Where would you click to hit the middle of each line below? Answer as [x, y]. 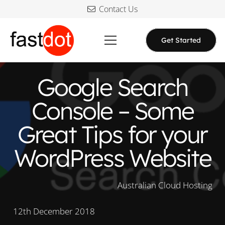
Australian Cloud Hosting [165, 185]
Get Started [181, 40]
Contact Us [118, 9]
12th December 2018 [54, 211]
